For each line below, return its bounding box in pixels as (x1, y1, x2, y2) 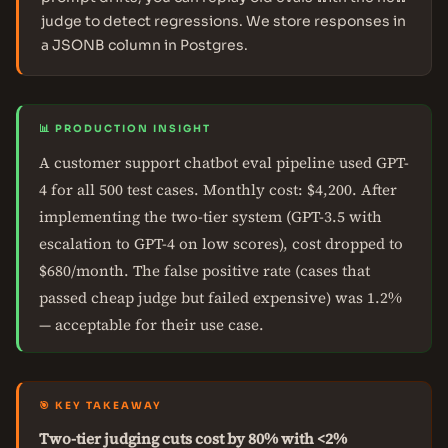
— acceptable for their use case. (39, 314, 264, 335)
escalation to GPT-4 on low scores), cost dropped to (39, 233, 403, 254)
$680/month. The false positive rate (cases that (39, 260, 370, 281)
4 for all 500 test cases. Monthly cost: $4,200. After (39, 179, 397, 200)
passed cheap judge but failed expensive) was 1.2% (39, 287, 402, 308)
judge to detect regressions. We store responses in (41, 12, 406, 30)
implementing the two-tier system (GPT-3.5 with (39, 206, 382, 227)
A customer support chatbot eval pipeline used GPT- (39, 152, 409, 173)
